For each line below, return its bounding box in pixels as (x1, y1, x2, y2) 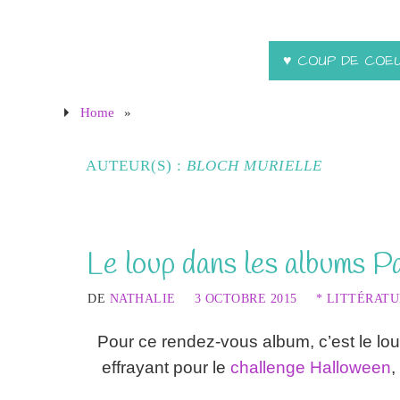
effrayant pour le (101, 358, 230, 378)
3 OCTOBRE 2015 (194, 291, 297, 305)
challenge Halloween (229, 358, 391, 378)
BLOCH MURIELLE (187, 157, 322, 174)
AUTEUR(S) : (86, 157, 187, 174)
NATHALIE (109, 291, 176, 305)
